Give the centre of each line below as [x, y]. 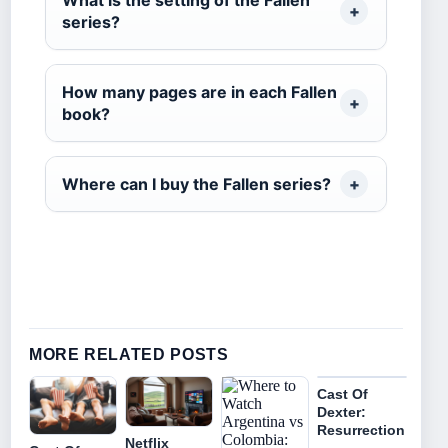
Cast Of [342, 394]
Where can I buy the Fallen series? [196, 184]
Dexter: [341, 412]
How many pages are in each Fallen [199, 92]
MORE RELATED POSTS [129, 355]
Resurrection [361, 430]
